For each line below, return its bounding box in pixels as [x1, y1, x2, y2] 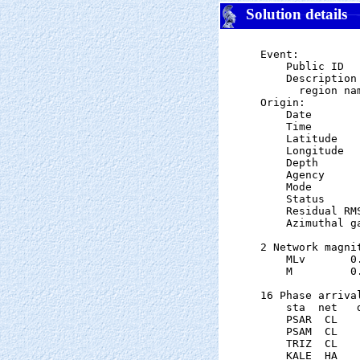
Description [260, 72, 357, 84]
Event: [260, 48, 299, 60]
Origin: [260, 96, 305, 108]
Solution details [238, 6, 347, 23]
